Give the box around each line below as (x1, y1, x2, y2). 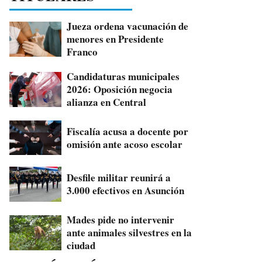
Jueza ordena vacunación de (67, 18, 189, 33)
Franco (67, 44, 98, 59)
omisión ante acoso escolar (67, 136, 183, 151)
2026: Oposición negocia (67, 81, 173, 96)
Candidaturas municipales (67, 68, 180, 84)
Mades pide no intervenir (67, 212, 175, 227)
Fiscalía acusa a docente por (67, 123, 189, 139)
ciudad (67, 237, 96, 253)
